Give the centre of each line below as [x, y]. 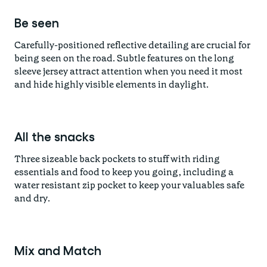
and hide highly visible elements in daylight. [111, 85]
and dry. [32, 198]
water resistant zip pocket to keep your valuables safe [129, 185]
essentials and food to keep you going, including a [124, 172]
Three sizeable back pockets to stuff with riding [117, 159]
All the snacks [55, 136]
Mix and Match [58, 250]
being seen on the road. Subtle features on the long [124, 58]
